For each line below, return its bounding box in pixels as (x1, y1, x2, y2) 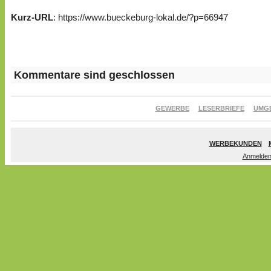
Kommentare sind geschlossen (14, 69, 175, 82)
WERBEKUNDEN (209, 140, 262, 148)
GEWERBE (155, 105, 189, 113)
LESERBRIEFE (198, 105, 244, 113)
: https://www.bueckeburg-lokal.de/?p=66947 (53, 11, 228, 22)
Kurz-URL (11, 11, 53, 22)
